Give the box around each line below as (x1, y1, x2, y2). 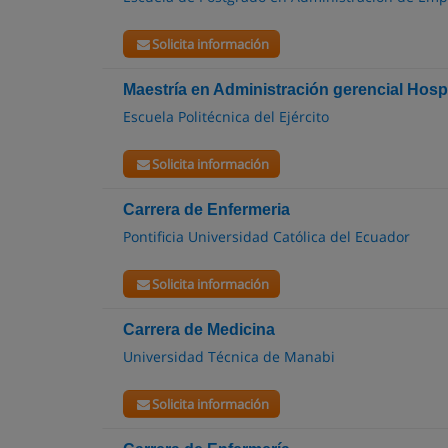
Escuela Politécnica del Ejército (123, 107, 329, 126)
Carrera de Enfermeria (123, 201, 290, 218)
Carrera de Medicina (123, 321, 275, 338)
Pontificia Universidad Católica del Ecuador (123, 227, 410, 246)
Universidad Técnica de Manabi (123, 347, 335, 366)
